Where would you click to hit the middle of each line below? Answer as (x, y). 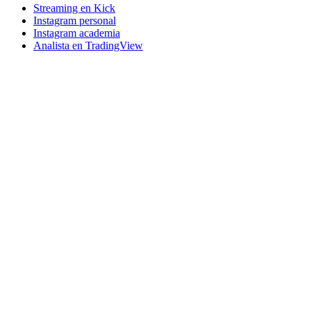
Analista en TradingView (88, 46)
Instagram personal (75, 21)
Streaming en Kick (74, 8)
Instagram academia (77, 33)
